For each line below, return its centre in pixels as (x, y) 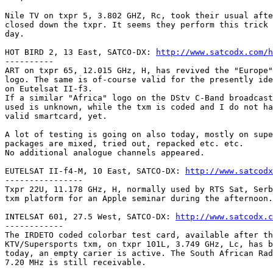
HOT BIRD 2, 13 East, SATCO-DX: (80, 52)
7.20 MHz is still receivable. (76, 262)
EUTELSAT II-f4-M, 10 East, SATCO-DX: (95, 171)
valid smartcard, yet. (56, 116)
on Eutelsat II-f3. (49, 88)
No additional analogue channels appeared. (105, 152)
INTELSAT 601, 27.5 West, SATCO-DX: (90, 216)
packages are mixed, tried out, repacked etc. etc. (124, 143)
